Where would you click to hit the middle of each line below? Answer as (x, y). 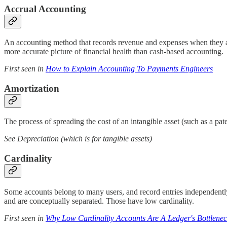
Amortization (32, 88)
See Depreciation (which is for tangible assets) (78, 139)
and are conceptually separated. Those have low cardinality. (99, 201)
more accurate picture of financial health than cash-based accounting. (114, 51)
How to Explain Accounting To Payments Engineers (129, 69)
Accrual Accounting (45, 9)
